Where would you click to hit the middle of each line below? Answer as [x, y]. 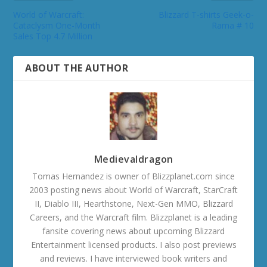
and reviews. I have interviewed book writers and [133, 258]
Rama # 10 [232, 25]
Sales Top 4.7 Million [53, 36]
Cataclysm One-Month [57, 25]
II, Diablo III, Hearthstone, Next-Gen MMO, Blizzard [133, 203]
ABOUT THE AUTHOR [77, 68]
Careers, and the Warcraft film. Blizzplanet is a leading [133, 217]
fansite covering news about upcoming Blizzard [133, 231]
